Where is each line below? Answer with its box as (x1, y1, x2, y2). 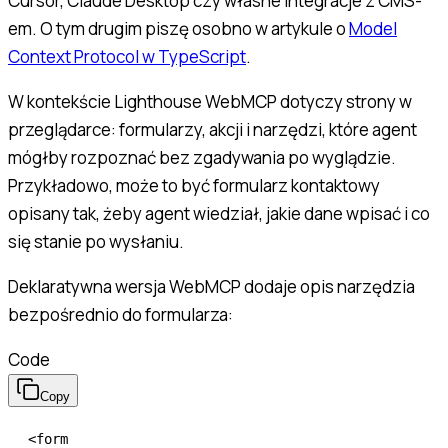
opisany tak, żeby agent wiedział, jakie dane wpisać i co (8, 202, 430, 226)
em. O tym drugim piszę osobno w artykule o (8, 17, 349, 41)
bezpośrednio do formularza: (8, 303, 233, 327)
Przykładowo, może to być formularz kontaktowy (8, 174, 380, 198)
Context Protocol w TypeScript (8, 45, 246, 69)
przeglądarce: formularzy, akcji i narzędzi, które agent (8, 118, 417, 142)
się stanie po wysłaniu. (8, 230, 184, 254)
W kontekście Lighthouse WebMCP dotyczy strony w (8, 90, 412, 114)
